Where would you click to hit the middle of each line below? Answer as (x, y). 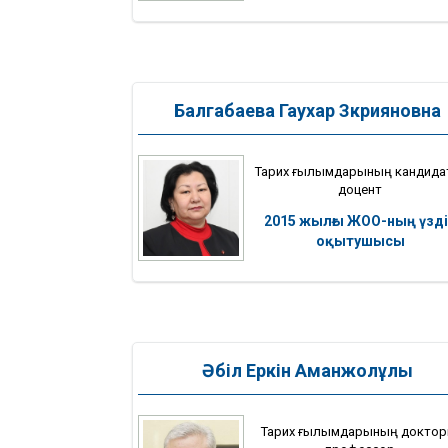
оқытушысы (360, 240)
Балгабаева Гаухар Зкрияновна (307, 111)
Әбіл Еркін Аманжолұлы (307, 371)
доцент (360, 189)
